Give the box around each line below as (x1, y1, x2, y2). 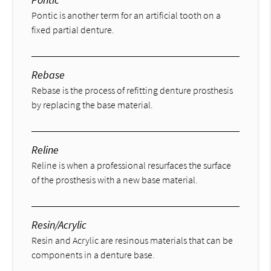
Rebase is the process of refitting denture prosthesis (31, 83, 233, 96)
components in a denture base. (31, 248, 155, 261)
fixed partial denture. (31, 23, 115, 36)
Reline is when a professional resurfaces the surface (31, 158, 232, 171)
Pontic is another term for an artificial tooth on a (31, 8, 221, 21)
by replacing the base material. (31, 98, 154, 111)
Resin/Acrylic (31, 217, 87, 232)
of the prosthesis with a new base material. (31, 173, 198, 186)
